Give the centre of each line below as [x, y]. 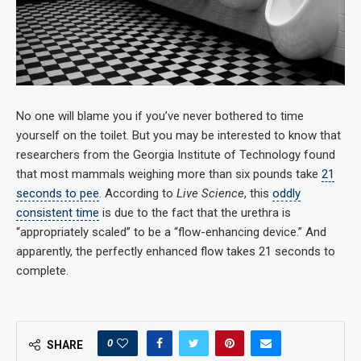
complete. [42, 270]
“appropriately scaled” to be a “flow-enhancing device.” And [171, 232]
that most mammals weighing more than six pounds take [169, 174]
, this [258, 193]
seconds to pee [58, 193]
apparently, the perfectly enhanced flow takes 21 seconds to [176, 251]
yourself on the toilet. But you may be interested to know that [178, 135]
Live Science [210, 193]
